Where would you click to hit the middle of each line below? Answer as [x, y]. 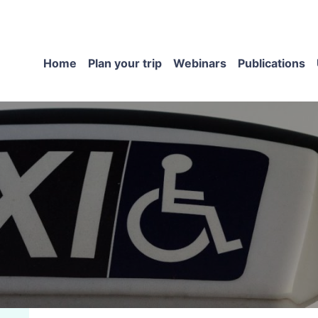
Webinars [200, 63]
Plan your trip [125, 63]
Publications [272, 63]
